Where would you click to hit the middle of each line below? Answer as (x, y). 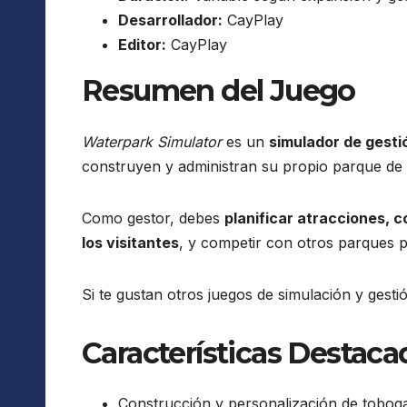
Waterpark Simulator (152, 141)
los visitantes (130, 242)
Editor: (142, 45)
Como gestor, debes (153, 218)
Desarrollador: (170, 20)
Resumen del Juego (218, 91)
